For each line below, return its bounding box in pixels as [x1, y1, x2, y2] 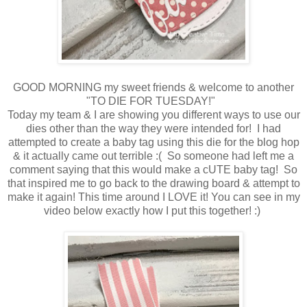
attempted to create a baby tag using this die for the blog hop [8, 136, 299, 148]
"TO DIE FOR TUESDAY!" [86, 95, 221, 107]
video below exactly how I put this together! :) [44, 204, 263, 217]
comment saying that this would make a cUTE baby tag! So [10, 163, 297, 175]
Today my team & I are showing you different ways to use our [7, 108, 300, 121]
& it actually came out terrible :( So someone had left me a [13, 149, 294, 162]
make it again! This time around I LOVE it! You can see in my [7, 191, 300, 203]
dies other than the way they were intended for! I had [26, 122, 281, 134]
